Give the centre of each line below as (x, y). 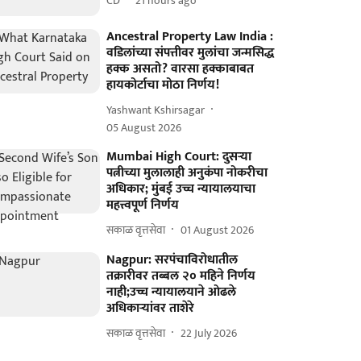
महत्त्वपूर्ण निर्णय (143, 205)
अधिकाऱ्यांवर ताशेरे (151, 309)
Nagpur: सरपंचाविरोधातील (172, 260)
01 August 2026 (218, 230)
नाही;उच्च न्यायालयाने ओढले (172, 293)
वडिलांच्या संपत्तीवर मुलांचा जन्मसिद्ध (191, 53)
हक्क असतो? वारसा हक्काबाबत (180, 69)
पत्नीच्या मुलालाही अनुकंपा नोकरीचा (187, 173)
